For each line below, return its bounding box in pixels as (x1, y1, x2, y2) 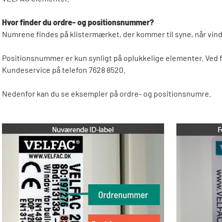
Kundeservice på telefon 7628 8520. (2, 65, 125, 74)
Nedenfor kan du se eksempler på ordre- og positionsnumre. (2, 89, 211, 98)
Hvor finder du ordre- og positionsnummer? (2, 17, 154, 27)
